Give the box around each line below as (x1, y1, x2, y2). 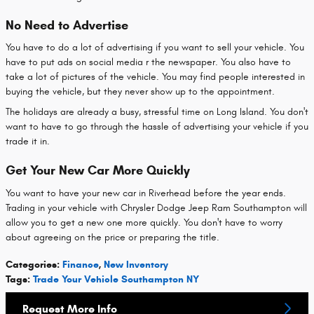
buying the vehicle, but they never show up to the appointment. (6, 86, 275, 98)
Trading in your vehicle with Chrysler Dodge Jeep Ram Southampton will (6, 201, 307, 214)
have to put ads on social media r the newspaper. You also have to (6, 56, 291, 69)
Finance (62, 258, 99, 271)
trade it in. (6, 135, 50, 148)
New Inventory (104, 258, 168, 271)
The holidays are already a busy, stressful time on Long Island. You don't (6, 106, 308, 118)
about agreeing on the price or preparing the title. (6, 231, 219, 243)
